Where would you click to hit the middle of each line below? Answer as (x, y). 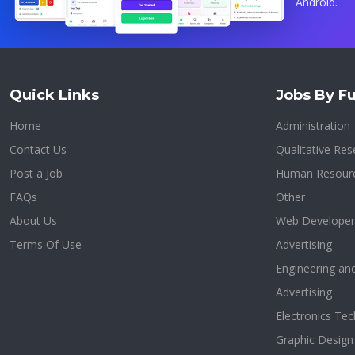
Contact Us (38, 149)
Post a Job (36, 173)
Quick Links (54, 95)
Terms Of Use (46, 244)
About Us (33, 221)
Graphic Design (315, 340)
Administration (313, 126)
